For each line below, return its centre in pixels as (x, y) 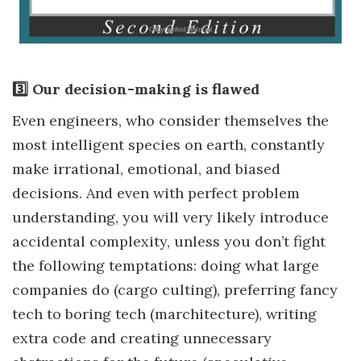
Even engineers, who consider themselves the (170, 120)
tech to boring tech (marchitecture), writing (164, 313)
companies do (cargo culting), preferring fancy (175, 289)
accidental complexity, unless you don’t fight (169, 241)
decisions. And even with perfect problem (156, 193)
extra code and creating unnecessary (142, 338)
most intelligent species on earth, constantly (168, 144)
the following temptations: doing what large (166, 265)
